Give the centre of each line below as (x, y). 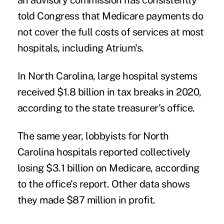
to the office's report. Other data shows (103, 184)
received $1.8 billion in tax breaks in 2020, (109, 92)
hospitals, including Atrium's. (80, 48)
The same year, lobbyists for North (93, 136)
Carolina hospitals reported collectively (104, 152)
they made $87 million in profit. (86, 200)
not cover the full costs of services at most (110, 32)
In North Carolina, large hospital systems (107, 76)
